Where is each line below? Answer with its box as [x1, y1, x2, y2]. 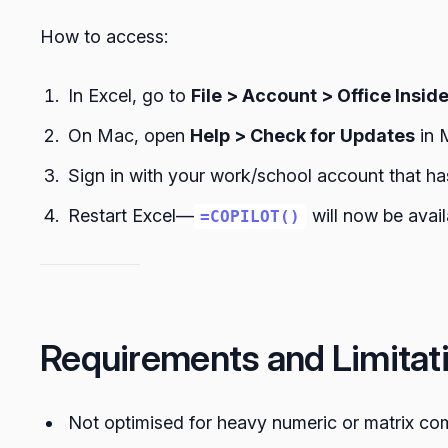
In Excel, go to [68, 85, 191, 107]
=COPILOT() [200, 207, 301, 227]
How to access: [40, 26, 168, 48]
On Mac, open [68, 125, 190, 147]
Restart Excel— [68, 205, 194, 227]
